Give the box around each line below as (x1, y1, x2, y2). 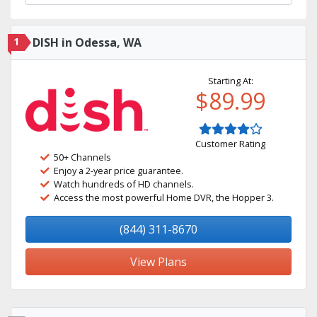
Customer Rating (195, 137, 265, 150)
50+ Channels (54, 151, 111, 163)
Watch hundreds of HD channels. (54, 178, 194, 190)
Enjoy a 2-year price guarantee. (54, 164, 183, 177)
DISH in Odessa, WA (33, 35, 142, 50)
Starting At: (207, 74, 253, 87)
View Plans (130, 254, 187, 270)
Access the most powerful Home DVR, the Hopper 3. (54, 191, 274, 204)
